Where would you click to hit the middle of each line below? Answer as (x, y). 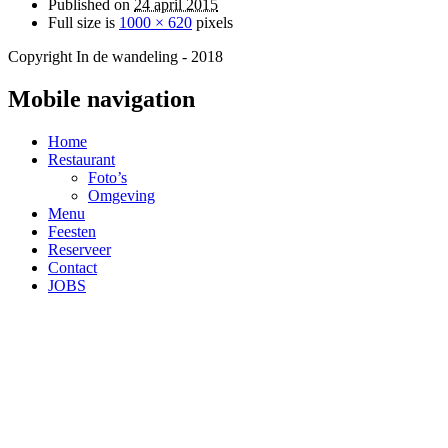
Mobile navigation (101, 98)
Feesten (72, 231)
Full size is (83, 22)
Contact (72, 267)
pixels (212, 22)
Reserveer (79, 249)
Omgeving (121, 195)
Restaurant (81, 159)
